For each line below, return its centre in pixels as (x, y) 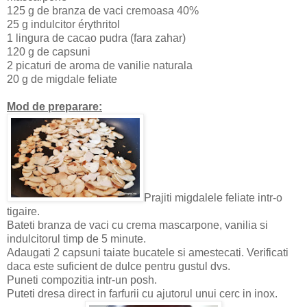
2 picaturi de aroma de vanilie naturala (100, 66)
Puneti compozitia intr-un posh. (82, 280)
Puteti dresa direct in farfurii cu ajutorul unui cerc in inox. (142, 294)
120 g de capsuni (49, 52)
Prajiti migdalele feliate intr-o (213, 198)
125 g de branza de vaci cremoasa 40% (103, 11)
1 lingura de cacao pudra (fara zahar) (96, 38)
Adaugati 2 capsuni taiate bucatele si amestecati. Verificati (148, 253)
